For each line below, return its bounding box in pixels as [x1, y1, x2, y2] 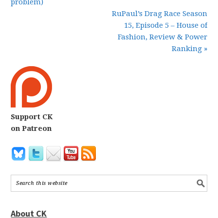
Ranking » [171, 44, 207, 53]
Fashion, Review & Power [117, 33, 207, 41]
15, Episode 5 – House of [124, 21, 207, 30]
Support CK [11, 112, 53, 121]
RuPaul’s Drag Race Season [111, 9, 207, 18]
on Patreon [11, 124, 52, 133]
